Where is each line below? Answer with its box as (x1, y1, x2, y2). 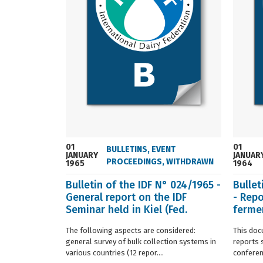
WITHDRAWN (166, 156, 214, 167)
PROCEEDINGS (106, 156, 163, 167)
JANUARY (66, 150, 98, 160)
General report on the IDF (66, 190, 187, 204)
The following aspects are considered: (66, 225, 195, 235)
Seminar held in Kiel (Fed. (66, 203, 187, 216)
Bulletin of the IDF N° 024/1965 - (66, 178, 221, 191)
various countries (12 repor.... (66, 248, 164, 257)
